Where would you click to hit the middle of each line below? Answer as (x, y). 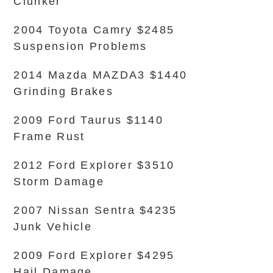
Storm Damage (59, 182)
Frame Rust (49, 136)
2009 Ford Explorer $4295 (94, 255)
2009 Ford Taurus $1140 (89, 120)
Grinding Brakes (63, 91)
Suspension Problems (80, 46)
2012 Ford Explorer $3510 (94, 165)
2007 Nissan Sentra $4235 (95, 210)
